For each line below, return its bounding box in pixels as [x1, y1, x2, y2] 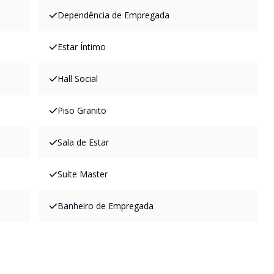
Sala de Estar [57, 136, 109, 148]
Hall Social [57, 73, 98, 84]
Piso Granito [57, 105, 106, 116]
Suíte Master [57, 168, 108, 180]
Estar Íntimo [57, 41, 106, 53]
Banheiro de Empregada [57, 200, 154, 212]
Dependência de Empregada [57, 9, 169, 21]
